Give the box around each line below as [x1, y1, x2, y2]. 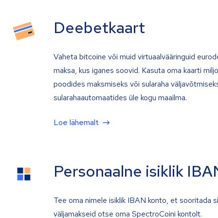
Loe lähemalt [54, 117, 99, 128]
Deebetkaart [54, 17, 145, 38]
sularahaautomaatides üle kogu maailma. [54, 92, 187, 103]
